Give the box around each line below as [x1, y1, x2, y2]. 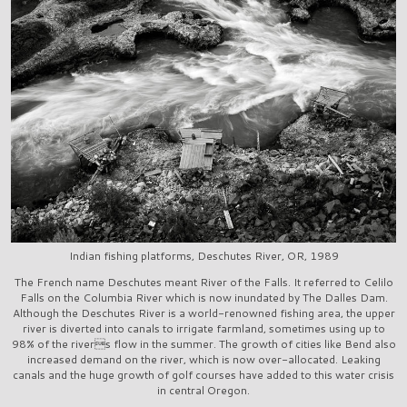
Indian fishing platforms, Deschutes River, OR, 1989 [68, 247, 339, 263]
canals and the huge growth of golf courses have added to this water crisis [13, 366, 394, 382]
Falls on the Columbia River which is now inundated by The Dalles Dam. [19, 289, 388, 305]
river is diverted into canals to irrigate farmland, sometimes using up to [22, 320, 385, 336]
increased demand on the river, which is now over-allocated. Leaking [26, 351, 381, 367]
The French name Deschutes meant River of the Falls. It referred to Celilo [14, 273, 393, 290]
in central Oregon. [157, 382, 250, 398]
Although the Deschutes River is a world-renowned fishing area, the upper [12, 304, 395, 321]
